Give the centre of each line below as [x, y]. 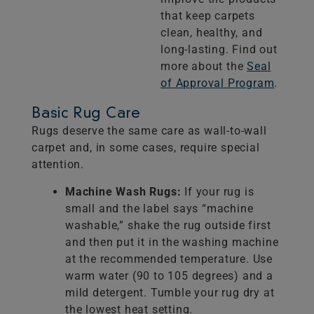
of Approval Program [218, 83]
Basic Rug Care [87, 115]
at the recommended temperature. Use [169, 259]
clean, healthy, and [212, 33]
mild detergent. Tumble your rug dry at [170, 293]
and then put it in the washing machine [172, 243]
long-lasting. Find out [219, 50]
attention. [58, 165]
